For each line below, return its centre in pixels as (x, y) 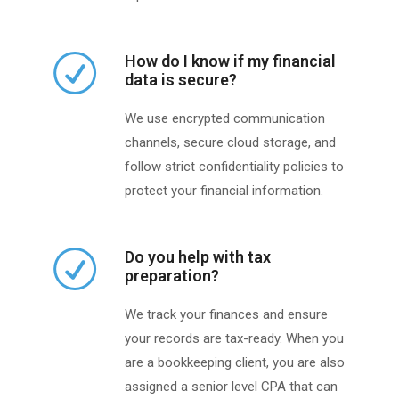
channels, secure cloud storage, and (230, 143)
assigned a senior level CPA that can (231, 387)
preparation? (172, 276)
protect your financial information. (224, 191)
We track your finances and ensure (226, 315)
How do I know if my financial (230, 61)
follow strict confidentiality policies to (234, 167)
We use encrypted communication (225, 119)
